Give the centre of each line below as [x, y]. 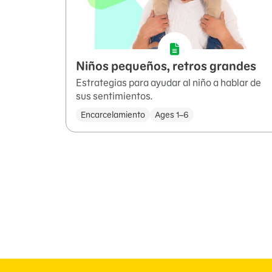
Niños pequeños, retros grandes [166, 66]
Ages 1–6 [172, 115]
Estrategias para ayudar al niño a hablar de [168, 83]
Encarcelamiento [113, 115]
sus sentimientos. [114, 96]
